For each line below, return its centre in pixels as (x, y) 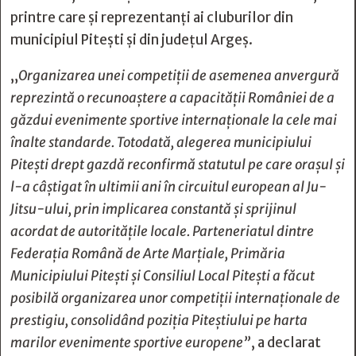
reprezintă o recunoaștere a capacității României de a (172, 98)
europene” (218, 342)
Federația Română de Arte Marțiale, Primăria (148, 253)
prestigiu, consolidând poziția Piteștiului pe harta (159, 320)
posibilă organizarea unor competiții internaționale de (175, 298)
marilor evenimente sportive (98, 342)
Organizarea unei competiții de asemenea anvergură (179, 75)
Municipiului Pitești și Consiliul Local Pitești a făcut (163, 276)
